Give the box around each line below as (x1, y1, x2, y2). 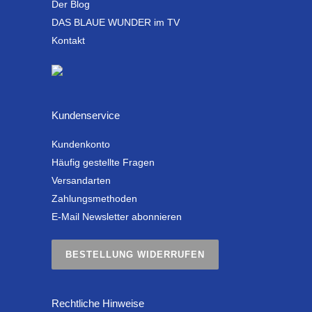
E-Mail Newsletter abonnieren (52, 211, 182, 223)
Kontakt (52, 35, 85, 47)
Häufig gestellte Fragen (52, 157, 155, 169)
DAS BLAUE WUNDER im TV (52, 17, 180, 29)
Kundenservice (52, 109, 120, 122)
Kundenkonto (52, 139, 110, 150)
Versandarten (52, 175, 111, 187)
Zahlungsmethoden (52, 193, 137, 205)
